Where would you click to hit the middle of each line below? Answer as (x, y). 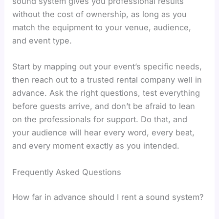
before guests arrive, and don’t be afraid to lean (104, 106)
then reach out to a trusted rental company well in (107, 80)
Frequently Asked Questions (67, 172)
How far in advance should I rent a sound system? (108, 197)
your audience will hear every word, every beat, (104, 133)
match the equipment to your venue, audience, (102, 28)
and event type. (42, 41)
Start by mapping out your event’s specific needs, (107, 67)
